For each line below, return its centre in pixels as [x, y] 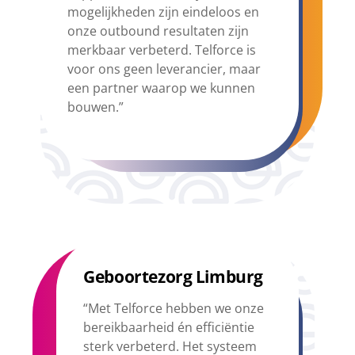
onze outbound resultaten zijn [158, 31]
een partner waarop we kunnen [162, 88]
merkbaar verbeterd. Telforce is [162, 50]
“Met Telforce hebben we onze [174, 309]
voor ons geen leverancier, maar [164, 69]
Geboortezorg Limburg [173, 276]
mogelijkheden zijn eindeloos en [164, 11]
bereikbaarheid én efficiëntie [169, 328]
